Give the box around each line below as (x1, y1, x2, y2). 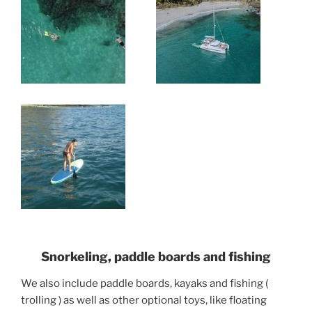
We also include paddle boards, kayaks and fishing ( (21, 276, 268, 290)
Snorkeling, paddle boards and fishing (41, 249, 271, 265)
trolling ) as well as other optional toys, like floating (21, 293, 267, 306)
